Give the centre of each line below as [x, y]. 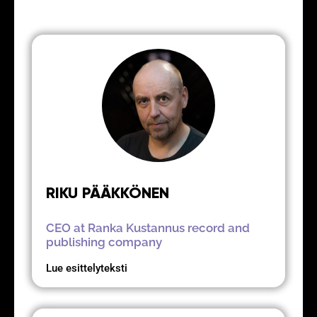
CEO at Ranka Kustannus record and [148, 228]
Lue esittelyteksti [87, 269]
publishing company [104, 242]
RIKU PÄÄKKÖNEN [108, 193]
